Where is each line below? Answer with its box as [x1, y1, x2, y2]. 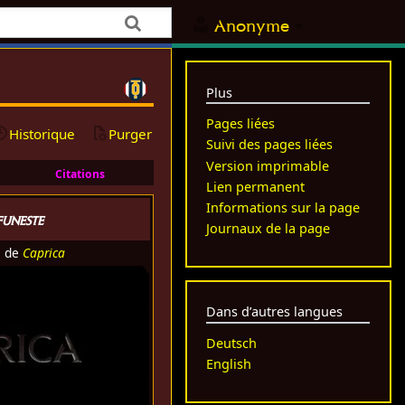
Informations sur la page [206, 198, 361, 216]
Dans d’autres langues [206, 303, 344, 321]
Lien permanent [206, 177, 306, 195]
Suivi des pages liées [206, 136, 334, 154]
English [206, 355, 252, 373]
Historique [9, 124, 76, 143]
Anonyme [214, 15, 290, 37]
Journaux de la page [206, 220, 331, 238]
